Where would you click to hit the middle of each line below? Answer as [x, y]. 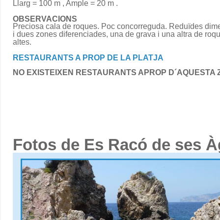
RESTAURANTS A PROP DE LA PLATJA [88, 57]
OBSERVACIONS [45, 19]
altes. [22, 42]
